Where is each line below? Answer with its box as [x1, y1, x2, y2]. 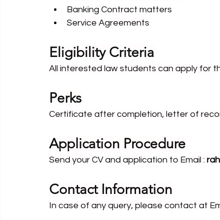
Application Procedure [49, 136, 186, 152]
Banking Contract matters [67, 5, 172, 14]
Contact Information [49, 181, 172, 197]
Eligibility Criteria [49, 44, 154, 60]
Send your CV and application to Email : [49, 155, 207, 165]
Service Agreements [67, 18, 149, 27]
